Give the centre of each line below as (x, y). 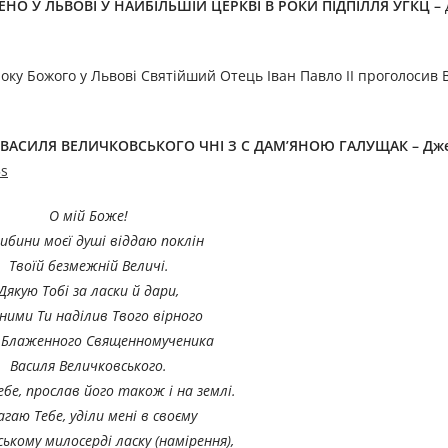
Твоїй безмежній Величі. (88, 266)
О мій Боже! (88, 216)
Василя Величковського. (88, 366)
